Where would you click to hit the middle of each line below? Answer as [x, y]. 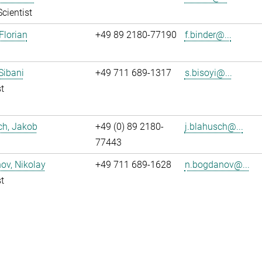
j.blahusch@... [214, 127]
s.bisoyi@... [208, 73]
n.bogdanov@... [217, 165]
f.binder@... [208, 35]
